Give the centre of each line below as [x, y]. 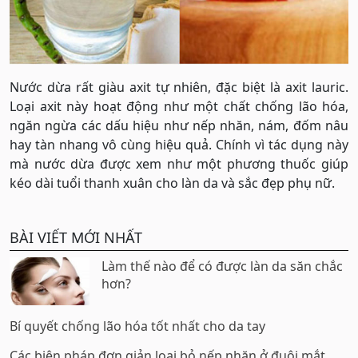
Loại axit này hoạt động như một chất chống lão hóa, [179, 106]
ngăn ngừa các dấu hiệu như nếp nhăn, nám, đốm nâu [179, 125]
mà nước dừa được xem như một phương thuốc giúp [179, 163]
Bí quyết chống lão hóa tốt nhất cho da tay [137, 326]
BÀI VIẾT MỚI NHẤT [76, 237]
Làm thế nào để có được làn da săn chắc [222, 266]
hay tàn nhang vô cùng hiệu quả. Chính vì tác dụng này [179, 144]
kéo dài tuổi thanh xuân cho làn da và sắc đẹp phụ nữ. [172, 183]
